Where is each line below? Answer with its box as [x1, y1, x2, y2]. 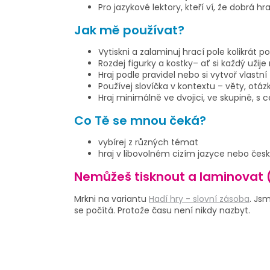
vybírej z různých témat [98, 136, 198, 149]
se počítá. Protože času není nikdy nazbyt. [74, 204, 250, 216]
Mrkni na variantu [74, 192, 149, 205]
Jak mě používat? [74, 21, 184, 39]
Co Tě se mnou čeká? [74, 111, 206, 129]
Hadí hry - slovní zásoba [149, 192, 250, 205]
